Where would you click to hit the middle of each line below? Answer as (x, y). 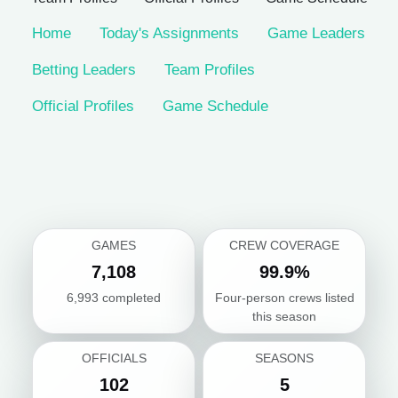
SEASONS (284, 358)
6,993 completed (114, 298)
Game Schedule (215, 106)
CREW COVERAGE (284, 245)
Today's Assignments (169, 33)
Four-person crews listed (284, 298)
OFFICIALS (114, 358)
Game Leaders (316, 33)
